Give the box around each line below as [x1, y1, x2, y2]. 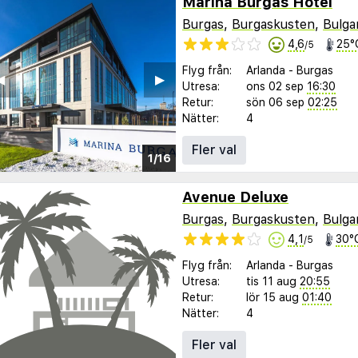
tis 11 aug [246, 274, 296, 288]
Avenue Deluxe [182, 189, 288, 205]
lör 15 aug [246, 290, 299, 304]
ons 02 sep [246, 79, 304, 93]
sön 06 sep [246, 95, 304, 109]
